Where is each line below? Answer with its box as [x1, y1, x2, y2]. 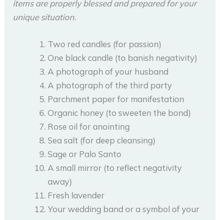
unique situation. [13, 12, 77, 22]
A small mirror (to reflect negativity [48, 163, 182, 173]
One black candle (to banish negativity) [48, 53, 198, 63]
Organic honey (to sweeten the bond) [48, 108, 192, 118]
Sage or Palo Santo [48, 149, 122, 160]
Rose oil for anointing [48, 121, 130, 132]
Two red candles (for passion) [48, 39, 162, 50]
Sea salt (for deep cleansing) [48, 135, 156, 146]
